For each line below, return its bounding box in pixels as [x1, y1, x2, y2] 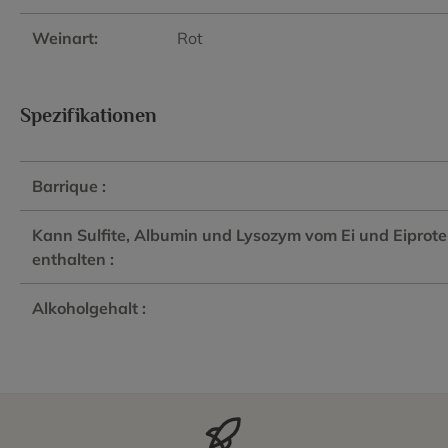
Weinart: [32, 27, 98, 48]
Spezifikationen [20, 103, 157, 126]
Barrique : [32, 175, 106, 196]
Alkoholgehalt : [32, 297, 146, 318]
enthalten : [32, 248, 114, 269]
